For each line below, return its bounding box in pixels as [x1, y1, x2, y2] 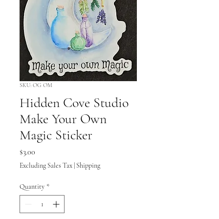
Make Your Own [20, 110, 107, 127]
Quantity [20, 182, 44, 191]
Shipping [76, 161, 100, 170]
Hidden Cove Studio [20, 94, 129, 111]
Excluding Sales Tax [20, 161, 72, 170]
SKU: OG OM [20, 81, 52, 88]
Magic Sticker [20, 126, 92, 143]
